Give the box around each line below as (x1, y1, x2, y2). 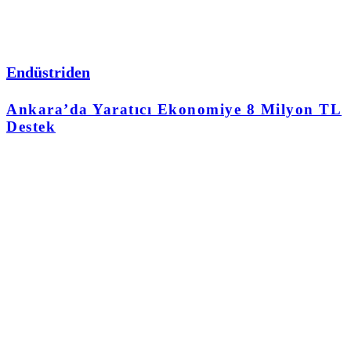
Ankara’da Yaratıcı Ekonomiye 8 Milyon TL (6, 101, 342, 118)
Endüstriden (6, 63, 90, 81)
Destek (6, 118, 56, 136)
